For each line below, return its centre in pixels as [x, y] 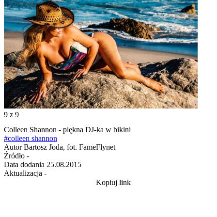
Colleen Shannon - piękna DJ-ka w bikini [67, 130]
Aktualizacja [23, 173]
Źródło [14, 156]
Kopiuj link [113, 183]
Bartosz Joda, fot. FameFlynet [70, 147]
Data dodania [24, 165]
